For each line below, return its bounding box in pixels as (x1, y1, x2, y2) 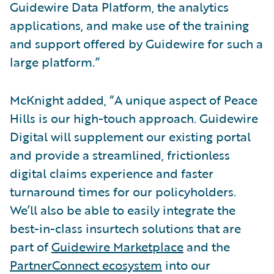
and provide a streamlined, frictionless (10, 145, 230, 164)
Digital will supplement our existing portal (10, 127, 251, 146)
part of (10, 237, 51, 256)
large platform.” (10, 52, 100, 71)
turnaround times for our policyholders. (10, 182, 236, 201)
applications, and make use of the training (10, 15, 249, 34)
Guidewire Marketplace (51, 237, 183, 256)
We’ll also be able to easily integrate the (10, 200, 235, 219)
